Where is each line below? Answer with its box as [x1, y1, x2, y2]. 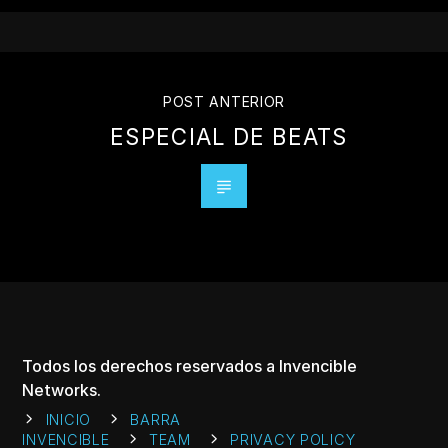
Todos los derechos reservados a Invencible [22, 355, 358, 376]
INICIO [45, 410, 92, 428]
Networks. [22, 379, 102, 400]
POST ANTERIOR [162, 93, 286, 110]
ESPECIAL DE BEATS [109, 122, 349, 150]
